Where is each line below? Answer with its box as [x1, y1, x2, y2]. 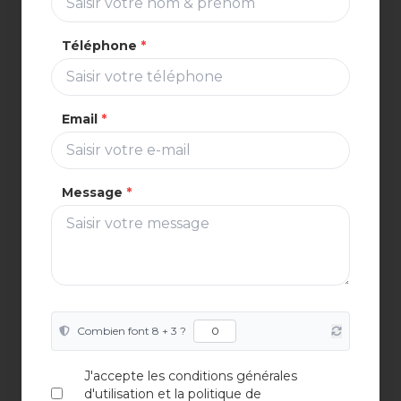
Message [62, 184, 123, 200]
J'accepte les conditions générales [84, 368, 297, 384]
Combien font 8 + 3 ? [77, 324, 186, 337]
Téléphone [62, 38, 137, 54]
